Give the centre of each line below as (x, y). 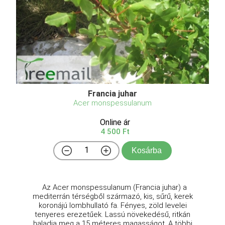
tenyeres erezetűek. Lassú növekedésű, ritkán (113, 214)
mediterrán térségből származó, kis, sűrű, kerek (113, 196)
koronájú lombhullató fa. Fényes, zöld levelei (113, 205)
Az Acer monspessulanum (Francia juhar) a (113, 187)
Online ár (115, 122)
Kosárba (147, 150)
